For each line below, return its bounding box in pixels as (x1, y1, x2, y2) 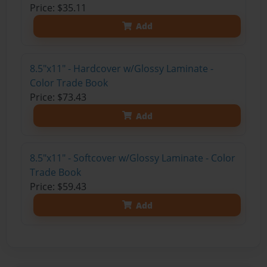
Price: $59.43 (29, 180, 86, 194)
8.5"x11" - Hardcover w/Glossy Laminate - (29, 62, 213, 76)
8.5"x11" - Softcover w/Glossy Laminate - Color (29, 151, 235, 165)
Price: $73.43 (29, 91, 86, 104)
